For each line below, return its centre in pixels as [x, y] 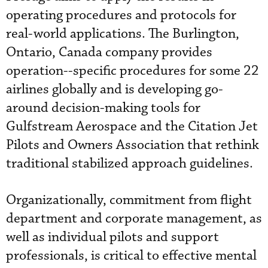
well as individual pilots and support [112, 237]
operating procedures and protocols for [121, 15]
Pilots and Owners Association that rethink [133, 145]
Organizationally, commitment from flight [129, 200]
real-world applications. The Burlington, [123, 33]
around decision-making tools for [103, 108]
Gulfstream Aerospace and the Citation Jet [132, 126]
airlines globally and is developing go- [115, 89]
